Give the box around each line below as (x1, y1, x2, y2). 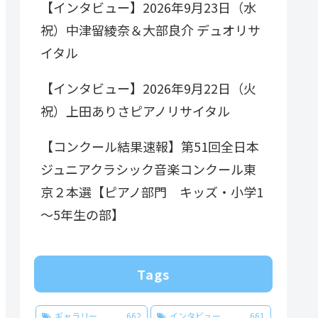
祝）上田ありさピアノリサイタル (40, 102, 230, 121)
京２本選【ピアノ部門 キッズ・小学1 (40, 182, 263, 202)
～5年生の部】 (40, 205, 124, 224)
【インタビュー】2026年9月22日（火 (40, 79, 256, 98)
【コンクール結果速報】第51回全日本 (40, 137, 259, 156)
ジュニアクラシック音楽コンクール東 (40, 160, 256, 179)
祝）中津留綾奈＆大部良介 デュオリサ (40, 21, 261, 40)
